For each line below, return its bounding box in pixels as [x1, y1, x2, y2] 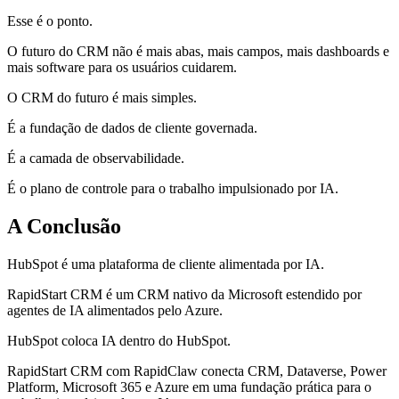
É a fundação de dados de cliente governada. [7, 120, 257, 136]
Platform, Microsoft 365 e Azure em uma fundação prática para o [7, 379, 371, 395]
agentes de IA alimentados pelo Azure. [7, 303, 223, 319]
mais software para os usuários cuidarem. [7, 60, 237, 76]
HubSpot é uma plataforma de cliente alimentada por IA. [7, 256, 324, 273]
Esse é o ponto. [7, 13, 93, 29]
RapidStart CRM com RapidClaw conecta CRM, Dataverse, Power [7, 363, 387, 379]
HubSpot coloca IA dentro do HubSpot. [7, 333, 231, 349]
